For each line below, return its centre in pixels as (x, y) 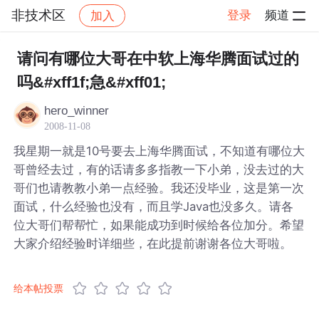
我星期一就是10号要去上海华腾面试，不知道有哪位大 (159, 151)
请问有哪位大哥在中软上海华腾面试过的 (158, 59)
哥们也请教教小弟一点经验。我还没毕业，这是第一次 (159, 188)
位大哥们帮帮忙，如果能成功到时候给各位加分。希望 (159, 225)
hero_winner (77, 110)
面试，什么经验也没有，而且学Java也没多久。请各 (154, 206)
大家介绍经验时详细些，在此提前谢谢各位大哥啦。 (153, 243)
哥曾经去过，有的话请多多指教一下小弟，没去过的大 (159, 169)
